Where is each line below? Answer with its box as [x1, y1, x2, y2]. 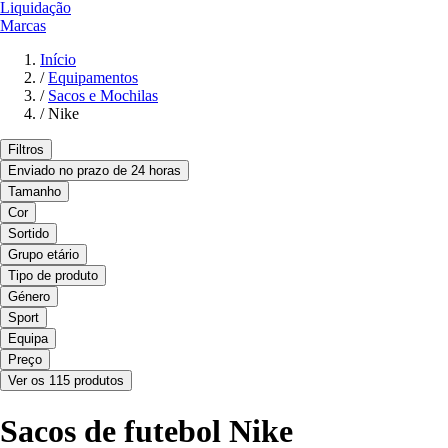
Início [40, 51, 76, 69]
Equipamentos [48, 69, 138, 87]
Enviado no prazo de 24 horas [8, 163, 181, 179]
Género [8, 289, 50, 305]
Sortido [8, 226, 49, 242]
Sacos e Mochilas [48, 87, 158, 105]
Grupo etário [8, 247, 79, 263]
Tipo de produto [8, 268, 98, 284]
